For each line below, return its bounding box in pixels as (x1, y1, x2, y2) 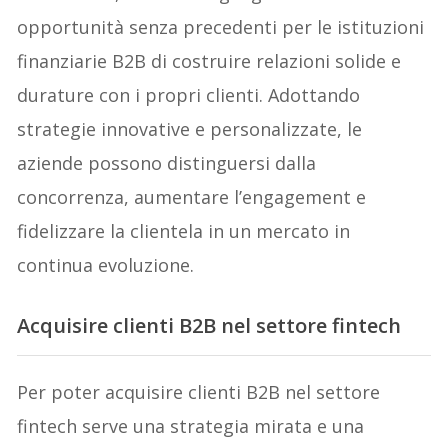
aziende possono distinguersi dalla (17, 150, 317, 175)
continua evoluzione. (17, 252, 195, 277)
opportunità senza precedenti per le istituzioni (17, 14, 425, 39)
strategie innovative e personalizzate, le (17, 116, 363, 141)
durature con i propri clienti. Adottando (17, 82, 361, 107)
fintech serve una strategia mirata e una (17, 413, 365, 438)
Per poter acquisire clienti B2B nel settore (17, 379, 381, 404)
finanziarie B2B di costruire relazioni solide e (17, 48, 402, 73)
